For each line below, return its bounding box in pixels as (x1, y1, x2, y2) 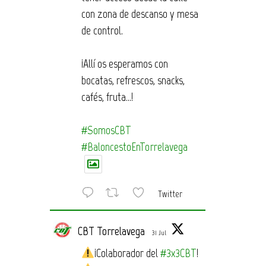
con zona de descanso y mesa (81, 7, 198, 21)
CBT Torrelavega (77, 224, 145, 239)
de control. (81, 23, 123, 38)
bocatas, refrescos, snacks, (81, 73, 185, 88)
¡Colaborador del (94, 246, 161, 261)
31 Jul (151, 229, 166, 237)
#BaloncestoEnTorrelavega (81, 140, 188, 154)
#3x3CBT (160, 246, 197, 261)
